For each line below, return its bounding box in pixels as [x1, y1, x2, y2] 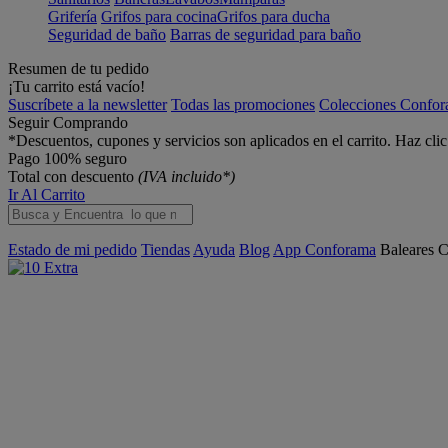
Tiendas [141, 241, 190, 258]
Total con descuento [8, 168, 138, 185]
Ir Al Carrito [8, 186, 85, 203]
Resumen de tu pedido [8, 60, 149, 77]
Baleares [380, 241, 438, 258]
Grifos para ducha [217, 8, 330, 25]
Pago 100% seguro [8, 150, 127, 167]
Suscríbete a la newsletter [8, 96, 167, 113]
